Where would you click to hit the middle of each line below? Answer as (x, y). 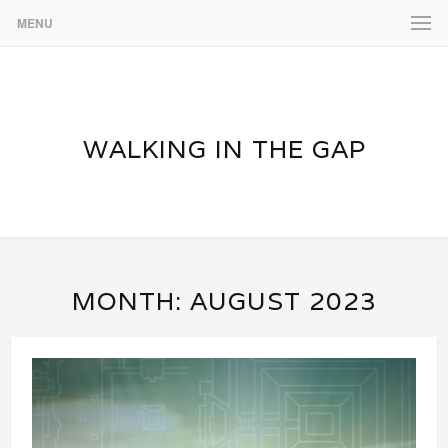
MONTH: (130, 301)
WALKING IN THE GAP (224, 149)
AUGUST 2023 (283, 301)
